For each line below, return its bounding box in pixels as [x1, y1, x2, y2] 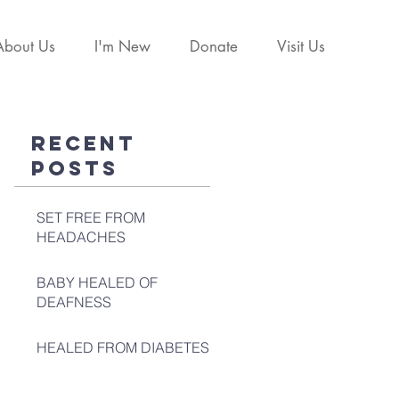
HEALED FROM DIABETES [37, 338, 209, 356]
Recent [31, 131, 136, 156]
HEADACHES [37, 228, 126, 246]
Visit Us [277, 37, 325, 56]
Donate [190, 37, 238, 56]
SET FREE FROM [37, 208, 145, 226]
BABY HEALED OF [37, 273, 158, 291]
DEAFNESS [37, 293, 111, 311]
